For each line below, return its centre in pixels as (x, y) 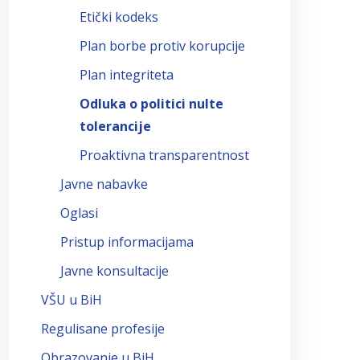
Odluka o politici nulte (151, 103)
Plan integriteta (127, 74)
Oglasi (79, 213)
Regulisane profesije (103, 328)
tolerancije (115, 126)
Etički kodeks (119, 16)
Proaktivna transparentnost (164, 155)
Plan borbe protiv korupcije (162, 45)
